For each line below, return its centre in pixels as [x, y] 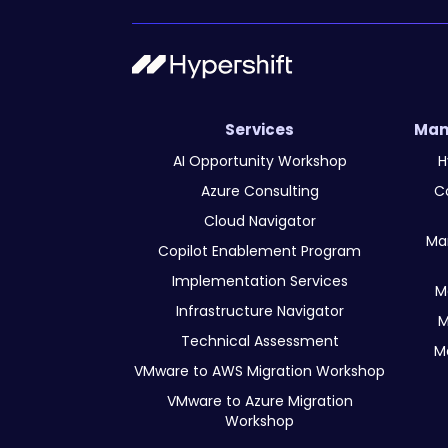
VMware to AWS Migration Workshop [259, 370]
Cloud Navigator [259, 220]
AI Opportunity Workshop [259, 160]
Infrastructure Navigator [259, 310]
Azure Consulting [259, 190]
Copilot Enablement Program [259, 250]
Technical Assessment [259, 340]
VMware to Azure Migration [259, 400]
